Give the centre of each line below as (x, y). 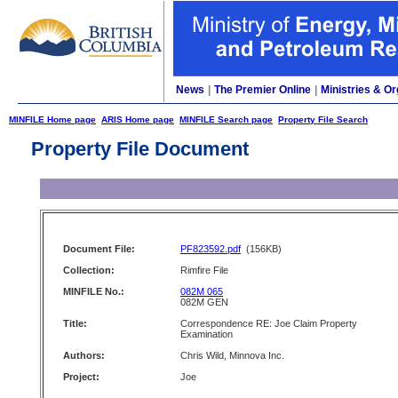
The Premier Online (263, 90)
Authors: (84, 355)
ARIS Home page (138, 119)
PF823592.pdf (211, 249)
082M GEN (204, 302)
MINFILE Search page (226, 119)
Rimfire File (204, 270)
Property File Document (140, 149)
